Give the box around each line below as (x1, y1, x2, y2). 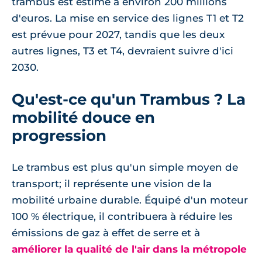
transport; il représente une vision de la (12, 178, 212, 189)
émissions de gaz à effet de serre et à (12, 227, 200, 239)
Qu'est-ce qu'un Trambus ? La (12, 90, 246, 108)
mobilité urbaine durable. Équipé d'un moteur (12, 194, 248, 206)
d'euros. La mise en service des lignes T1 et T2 (12, 12, 244, 24)
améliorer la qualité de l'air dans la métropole (12, 243, 247, 255)
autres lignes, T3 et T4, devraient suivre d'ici (12, 45, 233, 57)
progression (12, 126, 106, 144)
